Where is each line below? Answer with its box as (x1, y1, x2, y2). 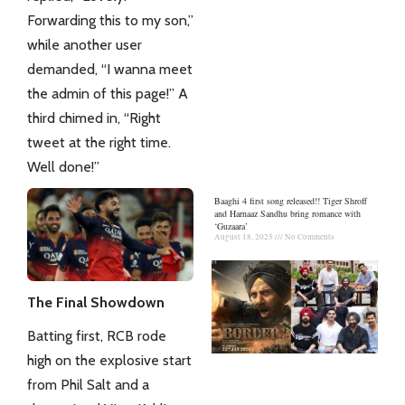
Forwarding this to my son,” (27, 12, 193, 29)
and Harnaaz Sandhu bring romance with (214, 206, 361, 220)
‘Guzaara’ (214, 219, 248, 232)
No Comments (283, 231, 334, 242)
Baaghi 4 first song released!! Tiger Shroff (214, 193, 367, 207)
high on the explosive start (27, 352, 192, 370)
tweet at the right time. (27, 134, 171, 151)
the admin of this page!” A (27, 85, 188, 102)
